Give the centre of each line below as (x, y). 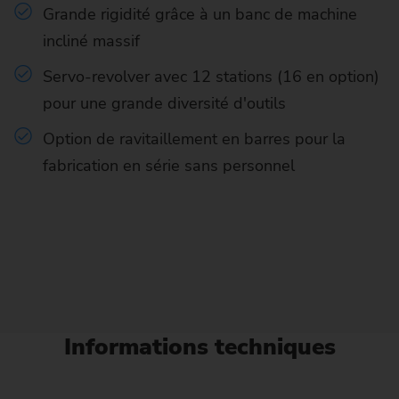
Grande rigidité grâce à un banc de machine (200, 14)
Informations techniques (199, 347)
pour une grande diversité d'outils (164, 103)
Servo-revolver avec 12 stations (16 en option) (211, 76)
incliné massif (91, 41)
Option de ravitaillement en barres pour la (194, 138)
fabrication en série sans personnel (169, 165)
